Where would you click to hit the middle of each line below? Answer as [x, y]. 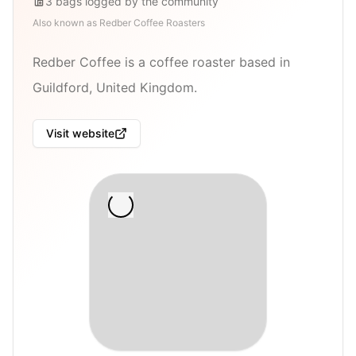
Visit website [80, 133]
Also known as [66, 22]
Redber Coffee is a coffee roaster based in [161, 62]
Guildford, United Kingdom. [115, 87]
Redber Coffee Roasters [152, 22]
